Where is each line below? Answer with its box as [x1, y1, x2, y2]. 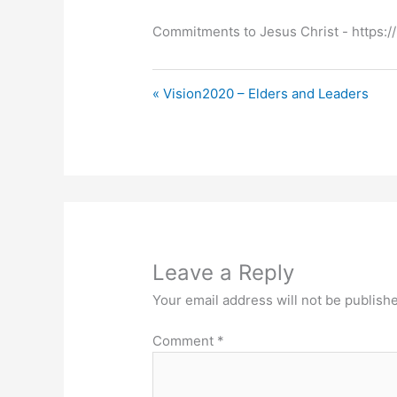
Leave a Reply [152, 259, 295, 285]
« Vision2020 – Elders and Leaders [152, 84, 370, 102]
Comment [152, 332, 218, 350]
